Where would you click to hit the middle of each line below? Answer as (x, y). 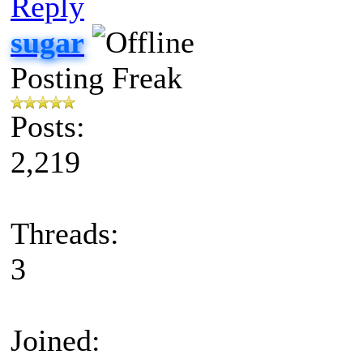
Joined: (56, 340)
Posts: (48, 126)
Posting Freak (96, 77)
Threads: (65, 233)
